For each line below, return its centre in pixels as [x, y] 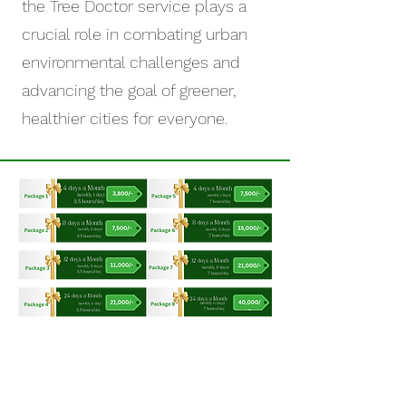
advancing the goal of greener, [129, 90]
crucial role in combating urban [135, 34]
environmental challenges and [131, 62]
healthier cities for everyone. [125, 118]
